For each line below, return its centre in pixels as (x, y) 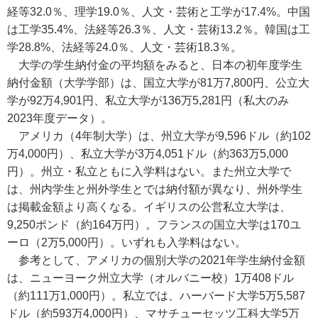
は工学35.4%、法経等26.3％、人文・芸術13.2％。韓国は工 (159, 29)
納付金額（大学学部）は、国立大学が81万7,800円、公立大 (158, 83)
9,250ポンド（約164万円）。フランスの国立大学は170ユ (154, 225)
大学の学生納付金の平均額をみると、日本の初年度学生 (155, 65)
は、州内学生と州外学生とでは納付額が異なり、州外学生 (155, 189)
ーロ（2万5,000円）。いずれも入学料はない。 (127, 242)
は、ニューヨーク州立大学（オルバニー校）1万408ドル (150, 278)
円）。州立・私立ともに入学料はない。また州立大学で (149, 171)
